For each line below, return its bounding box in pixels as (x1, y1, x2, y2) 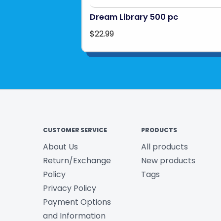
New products (141, 155, 195, 167)
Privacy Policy (43, 183, 96, 194)
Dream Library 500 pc (89, 11, 178, 23)
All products (141, 141, 188, 153)
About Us (43, 141, 78, 153)
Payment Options (43, 196, 111, 208)
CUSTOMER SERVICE (43, 126, 107, 135)
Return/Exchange (43, 155, 111, 167)
